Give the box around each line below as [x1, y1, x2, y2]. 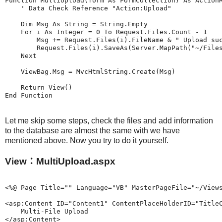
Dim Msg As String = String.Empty [5, 20, 148, 28]
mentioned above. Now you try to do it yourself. [5, 136, 168, 145]
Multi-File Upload [5, 207, 92, 215]
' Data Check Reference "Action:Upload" [5, 4, 171, 12]
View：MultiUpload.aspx [5, 156, 115, 166]
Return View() [5, 83, 72, 91]
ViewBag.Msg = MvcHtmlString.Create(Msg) [5, 67, 175, 75]
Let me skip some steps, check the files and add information [5, 116, 213, 125]
